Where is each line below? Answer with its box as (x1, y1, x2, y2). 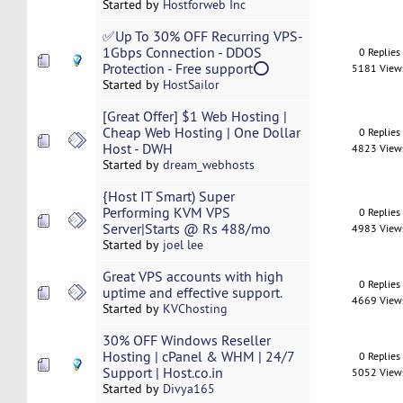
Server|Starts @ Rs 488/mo (102, 219, 271, 238)
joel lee (162, 237, 203, 254)
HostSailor (162, 76, 219, 94)
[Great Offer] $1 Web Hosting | (102, 107, 287, 126)
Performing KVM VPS (102, 203, 230, 222)
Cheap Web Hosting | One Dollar (102, 123, 300, 142)
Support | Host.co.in (102, 363, 223, 382)
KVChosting (162, 300, 228, 318)
